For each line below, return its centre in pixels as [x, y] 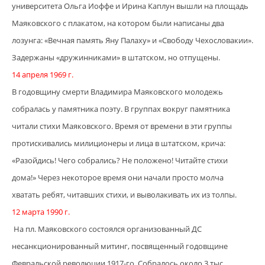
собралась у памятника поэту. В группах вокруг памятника [121, 109]
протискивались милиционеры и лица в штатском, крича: [119, 143]
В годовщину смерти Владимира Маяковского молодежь [117, 92]
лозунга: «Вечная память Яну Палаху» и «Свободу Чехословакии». [132, 41]
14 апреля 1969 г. [43, 75]
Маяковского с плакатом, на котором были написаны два [118, 23]
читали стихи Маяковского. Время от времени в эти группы [122, 126]
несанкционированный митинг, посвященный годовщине [120, 246]
